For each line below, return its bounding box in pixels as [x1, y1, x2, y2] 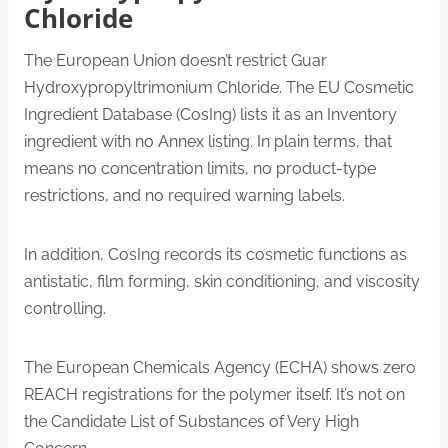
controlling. [24, 298, 106, 318]
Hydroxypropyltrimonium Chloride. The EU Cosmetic [24, 77, 414, 97]
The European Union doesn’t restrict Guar [24, 50, 327, 70]
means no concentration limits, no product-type [24, 158, 376, 178]
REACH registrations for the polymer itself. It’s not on [24, 384, 405, 404]
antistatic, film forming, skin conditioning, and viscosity [24, 271, 420, 291]
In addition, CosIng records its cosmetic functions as [24, 244, 407, 264]
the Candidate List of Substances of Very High [24, 411, 359, 431]
